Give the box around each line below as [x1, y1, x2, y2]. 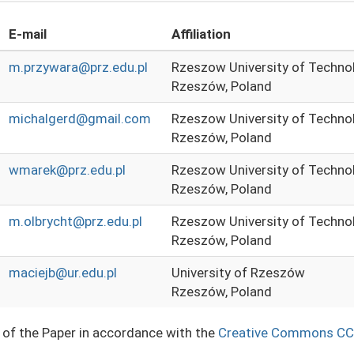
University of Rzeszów [171, 265, 305, 281]
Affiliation [171, 26, 231, 42]
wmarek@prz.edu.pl [9, 162, 126, 178]
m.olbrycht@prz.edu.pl [9, 213, 142, 229]
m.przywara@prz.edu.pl [9, 59, 148, 75]
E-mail [9, 26, 47, 42]
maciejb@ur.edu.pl [9, 265, 117, 281]
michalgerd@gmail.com [9, 111, 151, 126]
